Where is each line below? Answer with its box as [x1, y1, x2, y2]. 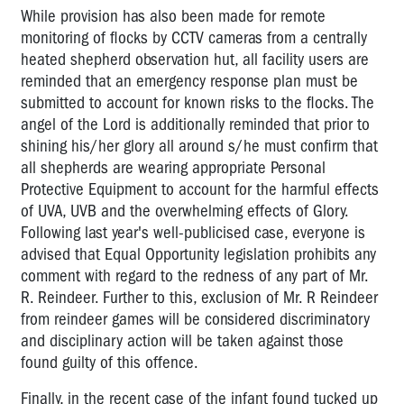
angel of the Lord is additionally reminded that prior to [21, 114, 370, 134]
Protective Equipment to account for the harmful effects [21, 179, 379, 199]
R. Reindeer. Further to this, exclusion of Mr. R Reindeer [21, 287, 378, 308]
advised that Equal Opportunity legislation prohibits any [21, 243, 376, 264]
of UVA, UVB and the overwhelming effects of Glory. [21, 200, 349, 221]
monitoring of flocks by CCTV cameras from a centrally [21, 27, 367, 48]
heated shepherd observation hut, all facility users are [21, 49, 369, 69]
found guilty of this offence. [21, 352, 198, 372]
